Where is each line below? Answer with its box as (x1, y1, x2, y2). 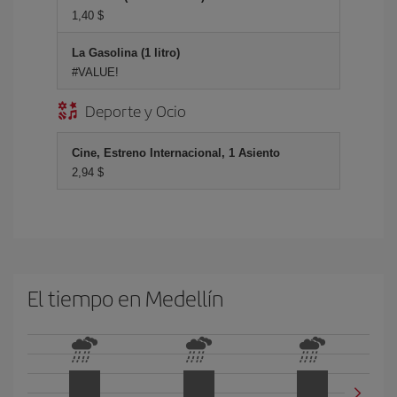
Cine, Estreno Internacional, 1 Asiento (72, 146, 280, 160)
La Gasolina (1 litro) (72, 46, 180, 59)
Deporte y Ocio (85, 99, 186, 121)
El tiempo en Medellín (27, 283, 223, 313)
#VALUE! (72, 66, 119, 79)
